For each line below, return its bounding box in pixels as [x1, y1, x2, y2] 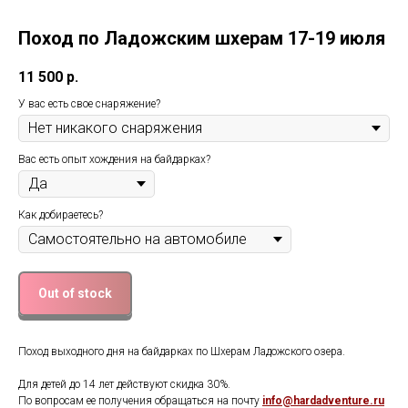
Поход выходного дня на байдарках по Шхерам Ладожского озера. [18, 345, 345, 359]
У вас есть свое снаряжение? [18, 97, 160, 110]
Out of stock [38, 285, 112, 301]
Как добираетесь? [18, 208, 103, 221]
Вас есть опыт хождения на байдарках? [18, 152, 210, 166]
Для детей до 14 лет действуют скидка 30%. [18, 378, 230, 392]
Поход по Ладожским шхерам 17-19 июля [18, 26, 385, 49]
